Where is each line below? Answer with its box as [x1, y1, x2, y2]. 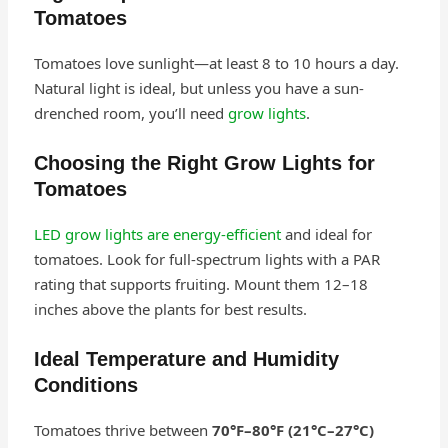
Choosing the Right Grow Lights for [33, 151, 375, 174]
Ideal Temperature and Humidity [33, 347, 339, 370]
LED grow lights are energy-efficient [33, 223, 281, 244]
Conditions [33, 373, 138, 396]
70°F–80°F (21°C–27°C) [211, 419, 374, 440]
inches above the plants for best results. [33, 298, 307, 319]
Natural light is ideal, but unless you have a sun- [33, 77, 364, 98]
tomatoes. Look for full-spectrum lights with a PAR [33, 248, 380, 269]
